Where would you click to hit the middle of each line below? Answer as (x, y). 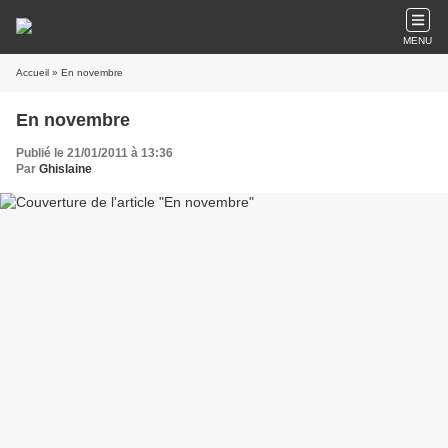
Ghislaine (65, 169)
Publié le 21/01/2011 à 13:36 (94, 153)
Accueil (32, 72)
